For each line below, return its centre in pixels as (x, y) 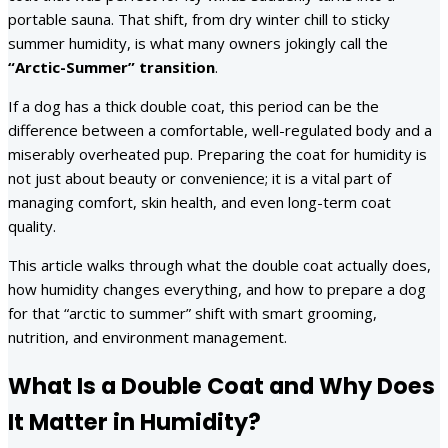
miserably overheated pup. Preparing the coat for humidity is (217, 154)
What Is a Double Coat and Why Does (221, 386)
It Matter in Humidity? (134, 422)
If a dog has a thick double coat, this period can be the (193, 106)
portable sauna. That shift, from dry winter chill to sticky (199, 19)
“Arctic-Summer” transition (111, 67)
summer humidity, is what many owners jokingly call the (198, 43)
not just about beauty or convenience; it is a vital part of (199, 178)
